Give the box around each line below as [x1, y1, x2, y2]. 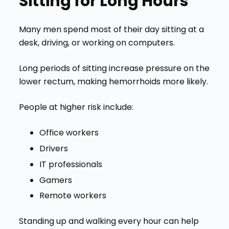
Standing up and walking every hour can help [18, 215, 199, 227]
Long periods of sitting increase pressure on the [18, 62, 210, 75]
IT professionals [39, 158, 102, 170]
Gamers [39, 174, 72, 186]
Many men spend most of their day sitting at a [18, 24, 204, 36]
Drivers [39, 143, 68, 155]
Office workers [39, 127, 99, 139]
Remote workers [39, 190, 106, 202]
